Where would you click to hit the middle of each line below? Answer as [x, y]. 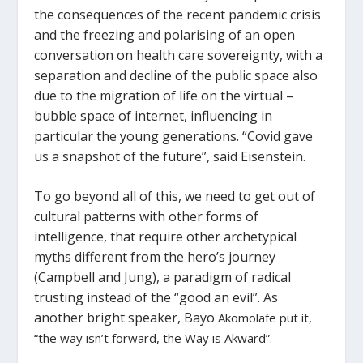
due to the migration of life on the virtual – [164, 95]
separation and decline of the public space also [176, 75]
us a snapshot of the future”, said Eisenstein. [170, 156]
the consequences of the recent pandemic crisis [178, 14]
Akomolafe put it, [264, 317]
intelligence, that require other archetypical [166, 236]
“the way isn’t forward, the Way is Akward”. [154, 337]
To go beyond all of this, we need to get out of [175, 196]
